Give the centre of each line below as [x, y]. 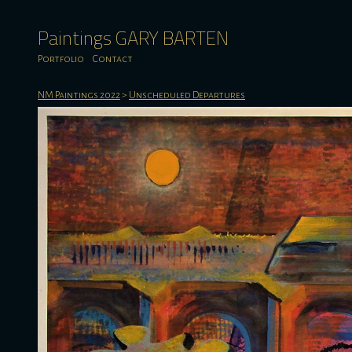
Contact [112, 59]
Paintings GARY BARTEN [133, 38]
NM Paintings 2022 [79, 95]
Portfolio [61, 59]
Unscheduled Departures [187, 95]
